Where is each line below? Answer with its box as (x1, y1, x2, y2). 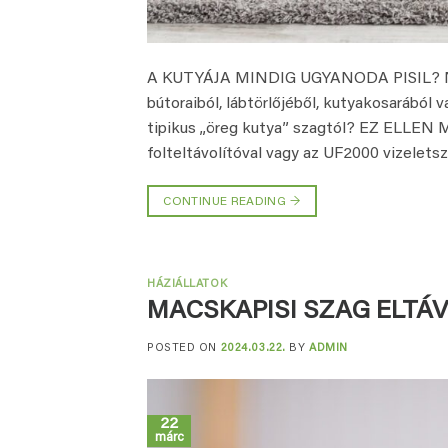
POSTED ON (147, 342, 221, 354)
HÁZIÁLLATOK (147, 279, 228, 291)
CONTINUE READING (163, 196, 290, 209)
